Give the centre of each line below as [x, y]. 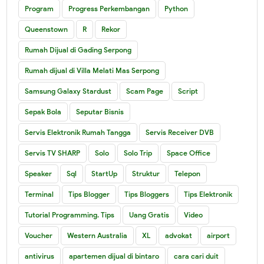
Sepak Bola [43, 111]
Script [188, 91]
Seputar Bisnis [100, 111]
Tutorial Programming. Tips [70, 214]
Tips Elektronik [208, 194]
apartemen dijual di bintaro [114, 256]
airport [219, 235]
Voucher [39, 235]
